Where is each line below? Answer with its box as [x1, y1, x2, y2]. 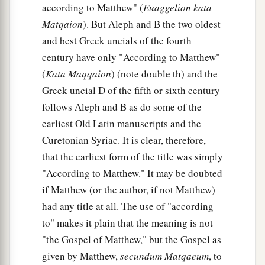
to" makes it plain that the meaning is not [42, 216, 213, 230]
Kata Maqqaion [46, 67, 111, 81]
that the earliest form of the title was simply [42, 150, 223, 164]
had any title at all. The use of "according [42, 199, 214, 214]
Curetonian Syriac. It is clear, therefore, [42, 133, 206, 147]
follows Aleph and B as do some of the [42, 100, 202, 114]
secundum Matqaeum [120, 249, 209, 263]
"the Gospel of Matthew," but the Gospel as [42, 232, 221, 247]
